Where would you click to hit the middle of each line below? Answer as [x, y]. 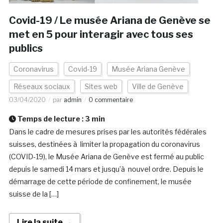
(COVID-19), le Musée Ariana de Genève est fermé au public [106, 157]
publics [26, 49]
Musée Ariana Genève [148, 69]
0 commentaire [111, 100]
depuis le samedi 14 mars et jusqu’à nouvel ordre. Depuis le [106, 169]
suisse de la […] [34, 194]
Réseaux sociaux [42, 87]
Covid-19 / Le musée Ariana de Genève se [110, 21]
